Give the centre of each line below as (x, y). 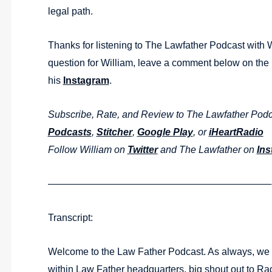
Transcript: (70, 218)
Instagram (86, 80)
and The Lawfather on (207, 150)
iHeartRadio (236, 132)
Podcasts (70, 132)
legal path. (70, 11)
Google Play (165, 132)
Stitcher (114, 132)
